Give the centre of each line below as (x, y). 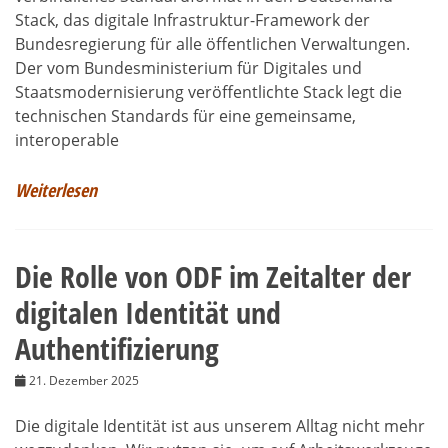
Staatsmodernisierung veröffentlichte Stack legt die (208, 91)
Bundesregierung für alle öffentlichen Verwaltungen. (212, 43)
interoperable (67, 139)
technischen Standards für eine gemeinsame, (185, 115)
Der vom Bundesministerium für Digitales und (188, 67)
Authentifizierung (117, 348)
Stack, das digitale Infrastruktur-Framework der (192, 19)
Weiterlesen (56, 189)
